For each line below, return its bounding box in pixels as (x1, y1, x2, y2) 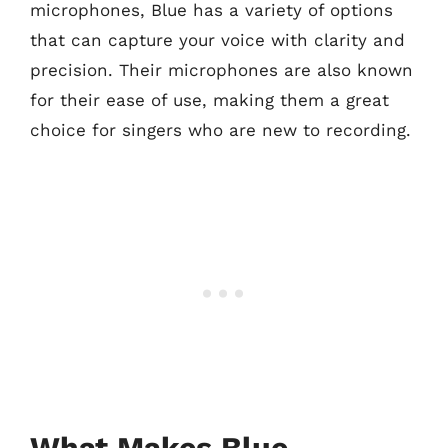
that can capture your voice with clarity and (30, 29, 405, 50)
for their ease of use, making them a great (30, 89, 389, 110)
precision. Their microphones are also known (30, 59, 413, 80)
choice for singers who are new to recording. (30, 119, 411, 140)
